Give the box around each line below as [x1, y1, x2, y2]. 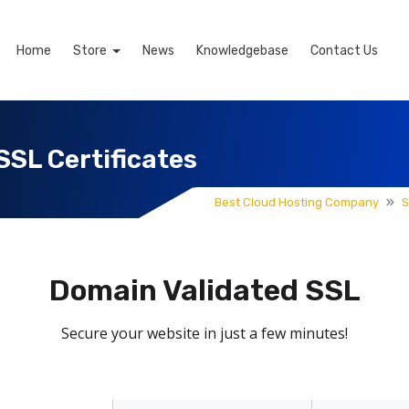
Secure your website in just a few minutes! [61, 323, 348, 343]
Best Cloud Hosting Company [215, 195, 379, 209]
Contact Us [309, 42, 378, 58]
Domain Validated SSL [48, 273, 361, 308]
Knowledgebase [195, 42, 288, 58]
